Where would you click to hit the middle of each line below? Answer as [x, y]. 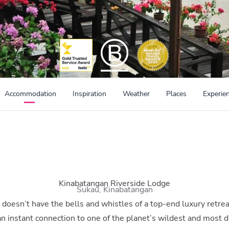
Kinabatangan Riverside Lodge [114, 184]
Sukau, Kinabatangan [114, 190]
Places [176, 94]
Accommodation [30, 94]
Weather [136, 94]
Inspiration [89, 94]
